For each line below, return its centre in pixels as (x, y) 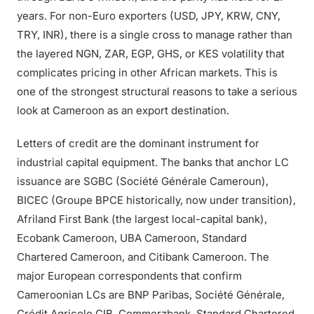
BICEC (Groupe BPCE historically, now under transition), (156, 200)
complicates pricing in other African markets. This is (147, 73)
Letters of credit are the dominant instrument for (138, 143)
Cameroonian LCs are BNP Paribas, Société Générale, (151, 295)
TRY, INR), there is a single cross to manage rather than (155, 35)
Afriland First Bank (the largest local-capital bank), (142, 219)
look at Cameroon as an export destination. (123, 110)
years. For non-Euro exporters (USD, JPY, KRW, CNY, (149, 16)
